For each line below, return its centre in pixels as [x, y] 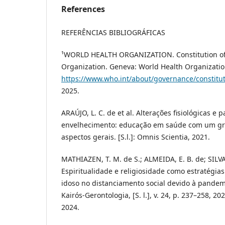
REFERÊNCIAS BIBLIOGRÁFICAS [113, 33]
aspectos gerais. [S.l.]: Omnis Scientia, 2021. [136, 137]
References [83, 9]
